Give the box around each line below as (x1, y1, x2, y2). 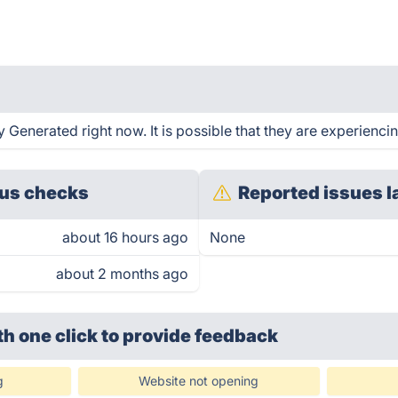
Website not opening (139, 373, 259, 388)
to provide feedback (101, 325, 279, 346)
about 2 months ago (56, 265, 188, 283)
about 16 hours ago (62, 228, 188, 246)
